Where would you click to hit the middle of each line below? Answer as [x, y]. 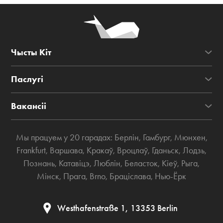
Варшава [66, 150]
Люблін [107, 163]
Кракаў [100, 150]
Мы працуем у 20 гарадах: [65, 137]
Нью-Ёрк [170, 176]
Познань [39, 163]
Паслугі [27, 79]
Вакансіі [29, 106]
